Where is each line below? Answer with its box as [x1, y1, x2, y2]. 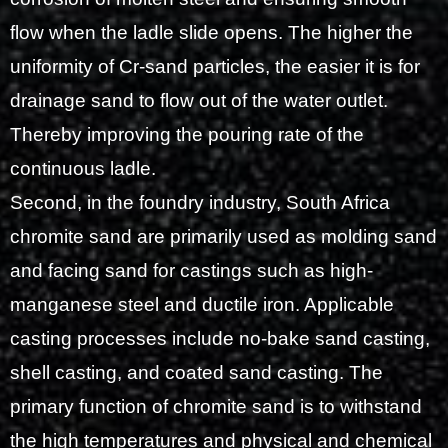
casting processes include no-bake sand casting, [10, 328, 430, 350]
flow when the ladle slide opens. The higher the [10, 22, 413, 44]
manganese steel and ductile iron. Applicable [10, 294, 394, 316]
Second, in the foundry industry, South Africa [10, 192, 390, 214]
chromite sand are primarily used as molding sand [10, 226, 437, 248]
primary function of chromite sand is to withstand [10, 396, 422, 418]
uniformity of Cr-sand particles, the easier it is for [10, 56, 420, 78]
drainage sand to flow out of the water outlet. [10, 90, 388, 112]
